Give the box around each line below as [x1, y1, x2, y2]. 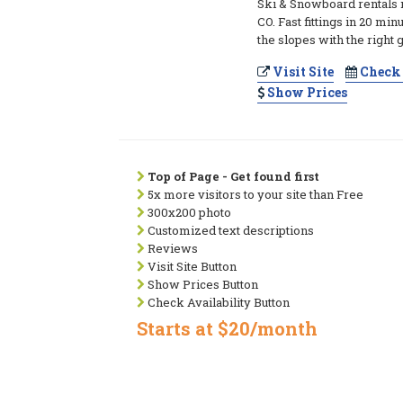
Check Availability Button [145, 294, 290, 310]
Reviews [145, 240, 198, 256]
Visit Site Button [145, 258, 237, 274]
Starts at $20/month [137, 317, 318, 340]
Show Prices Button [145, 276, 258, 292]
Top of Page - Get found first [148, 168, 319, 184]
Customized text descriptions [145, 222, 314, 238]
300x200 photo [145, 204, 231, 220]
